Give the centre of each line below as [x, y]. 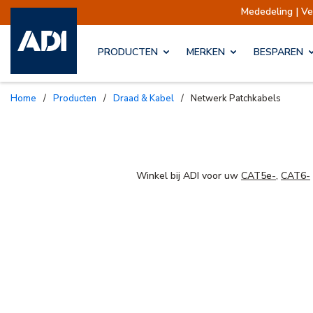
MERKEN [206, 52]
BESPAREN [278, 52]
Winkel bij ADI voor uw [189, 175]
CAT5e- [259, 175]
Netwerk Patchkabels [236, 98]
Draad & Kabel [147, 98]
